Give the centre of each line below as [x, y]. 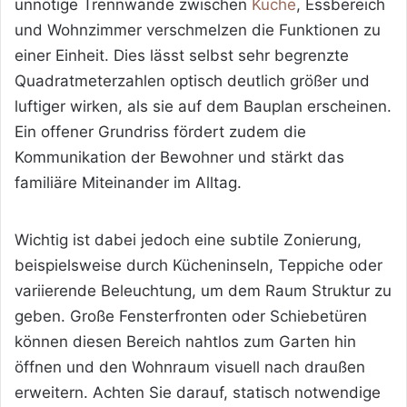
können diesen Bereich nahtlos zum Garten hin [185, 342]
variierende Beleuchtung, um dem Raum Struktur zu [203, 291]
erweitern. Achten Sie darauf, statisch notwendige [198, 393]
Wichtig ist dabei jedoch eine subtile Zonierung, [188, 240]
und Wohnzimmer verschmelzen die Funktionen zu [198, 30]
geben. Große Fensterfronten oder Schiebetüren [191, 317]
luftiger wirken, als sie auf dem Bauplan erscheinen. [203, 107]
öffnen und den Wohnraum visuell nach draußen [190, 367]
